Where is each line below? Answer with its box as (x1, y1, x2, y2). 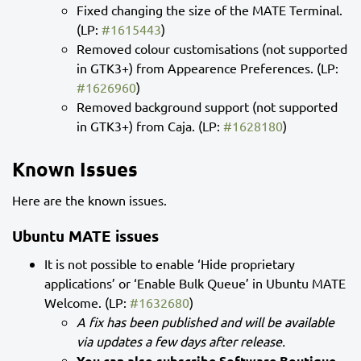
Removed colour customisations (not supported (77, 39, 347, 56)
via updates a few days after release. (77, 332, 285, 349)
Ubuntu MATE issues (12, 225, 159, 246)
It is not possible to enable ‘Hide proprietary (44, 255, 295, 272)
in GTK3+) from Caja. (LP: (77, 117, 223, 134)
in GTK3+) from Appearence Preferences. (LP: (77, 59, 338, 76)
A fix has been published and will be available (77, 313, 334, 330)
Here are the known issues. (12, 191, 167, 208)
